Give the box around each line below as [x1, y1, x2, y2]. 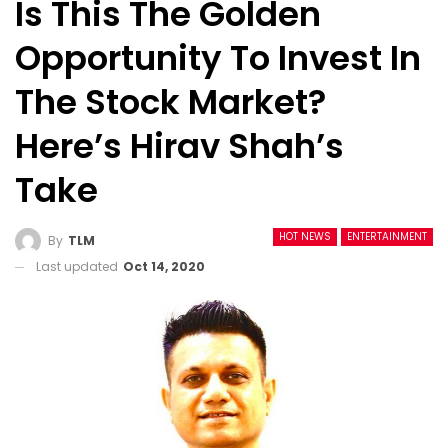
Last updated [36, 257, 121, 275]
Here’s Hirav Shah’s [15, 122, 344, 170]
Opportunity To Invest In [15, 34, 421, 82]
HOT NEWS [279, 229, 331, 244]
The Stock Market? [15, 78, 326, 126]
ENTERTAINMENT [347, 229, 427, 244]
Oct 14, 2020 [123, 257, 205, 275]
